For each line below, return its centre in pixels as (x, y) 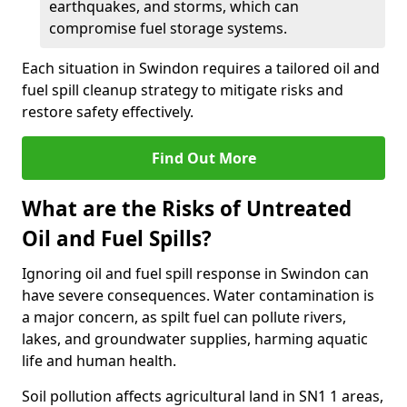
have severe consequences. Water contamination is (198, 295)
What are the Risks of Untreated (187, 208)
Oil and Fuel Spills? (117, 238)
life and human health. (99, 361)
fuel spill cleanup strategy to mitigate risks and (183, 90)
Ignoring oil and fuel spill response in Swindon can (195, 273)
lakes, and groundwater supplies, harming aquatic (195, 339)
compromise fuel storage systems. (168, 28)
